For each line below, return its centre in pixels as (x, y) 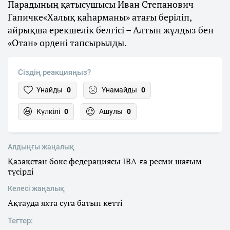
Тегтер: (20, 221)
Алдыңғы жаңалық (41, 147)
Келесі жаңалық (36, 188)
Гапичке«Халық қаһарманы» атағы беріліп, (100, 17)
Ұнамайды (119, 90)
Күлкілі (48, 111)
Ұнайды (50, 90)
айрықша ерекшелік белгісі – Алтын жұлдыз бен (111, 30)
